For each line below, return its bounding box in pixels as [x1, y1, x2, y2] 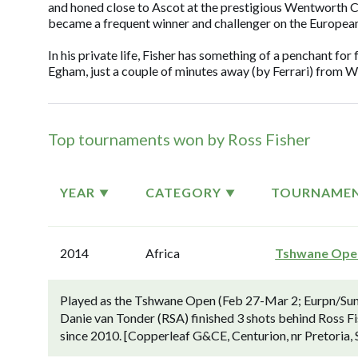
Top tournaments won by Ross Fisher [48, 129, 311, 149]
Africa [145, 245, 181, 261]
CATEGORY [145, 185, 222, 200]
